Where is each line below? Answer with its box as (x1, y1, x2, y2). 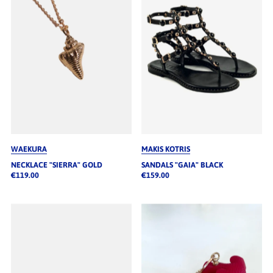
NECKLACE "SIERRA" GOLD (10, 160, 102, 170)
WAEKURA (10, 144, 47, 154)
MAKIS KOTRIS (141, 144, 190, 154)
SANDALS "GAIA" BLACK (141, 160, 223, 170)
